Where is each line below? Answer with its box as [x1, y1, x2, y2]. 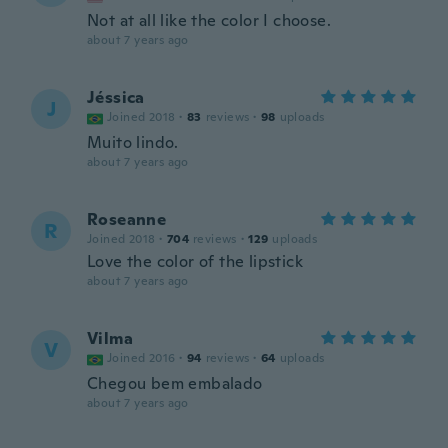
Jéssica [87, 87, 145, 108]
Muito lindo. [87, 132, 179, 153]
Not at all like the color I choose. [87, 10, 331, 31]
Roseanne [87, 209, 167, 230]
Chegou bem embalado [87, 373, 263, 394]
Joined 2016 [107, 350, 176, 366]
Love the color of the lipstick [87, 251, 303, 272]
